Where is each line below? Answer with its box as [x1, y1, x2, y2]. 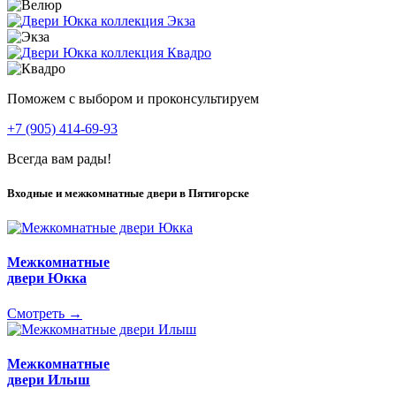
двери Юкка [7, 270, 87, 286]
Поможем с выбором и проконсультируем [7, 90, 259, 106]
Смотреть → [7, 305, 82, 321]
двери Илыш [7, 371, 90, 387]
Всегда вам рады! [7, 150, 111, 166]
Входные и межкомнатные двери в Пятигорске [7, 186, 249, 200]
